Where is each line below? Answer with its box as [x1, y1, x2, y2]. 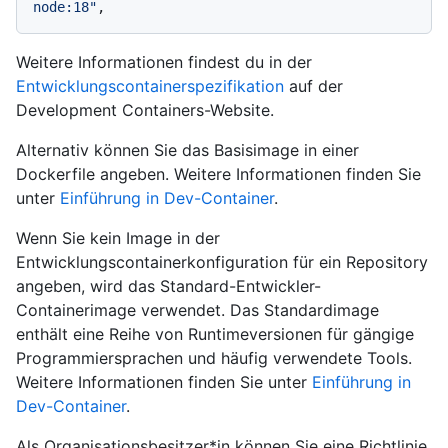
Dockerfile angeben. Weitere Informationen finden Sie [16, 164, 421, 185]
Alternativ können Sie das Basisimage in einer [16, 140, 359, 161]
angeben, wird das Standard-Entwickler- [16, 276, 321, 297]
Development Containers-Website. [16, 100, 274, 121]
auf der [284, 76, 343, 97]
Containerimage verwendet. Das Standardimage [16, 300, 379, 321]
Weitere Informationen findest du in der [16, 52, 312, 73]
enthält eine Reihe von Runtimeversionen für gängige [16, 324, 414, 345]
